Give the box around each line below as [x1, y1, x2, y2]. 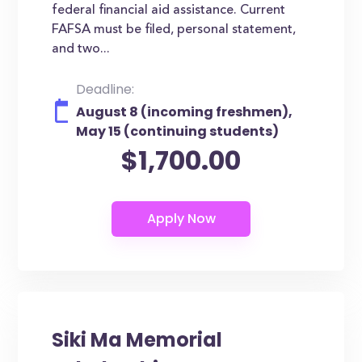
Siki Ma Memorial [52, 326, 223, 353]
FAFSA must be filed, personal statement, [52, 23, 297, 36]
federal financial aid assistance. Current [52, 4, 286, 17]
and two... [52, 43, 111, 56]
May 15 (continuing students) [76, 122, 280, 141]
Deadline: [76, 80, 135, 99]
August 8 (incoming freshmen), [76, 103, 293, 121]
